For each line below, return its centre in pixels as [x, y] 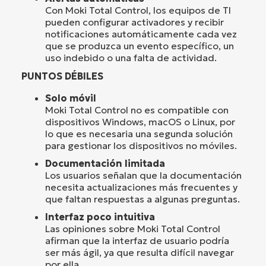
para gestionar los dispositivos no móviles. [141, 145]
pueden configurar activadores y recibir [134, 22]
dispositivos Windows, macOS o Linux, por [140, 121]
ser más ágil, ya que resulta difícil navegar [140, 252]
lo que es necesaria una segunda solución [139, 133]
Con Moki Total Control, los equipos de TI [138, 10]
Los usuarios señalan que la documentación [143, 175]
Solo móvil [71, 98]
